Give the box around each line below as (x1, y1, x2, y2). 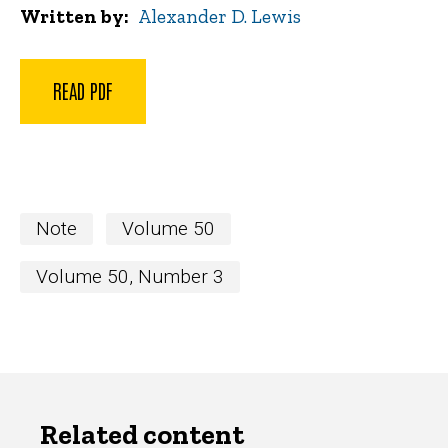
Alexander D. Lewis (138, 5, 302, 29)
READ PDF (53, 76, 113, 103)
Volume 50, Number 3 (36, 264, 224, 288)
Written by (20, 5, 124, 29)
